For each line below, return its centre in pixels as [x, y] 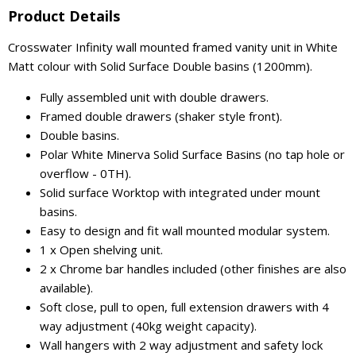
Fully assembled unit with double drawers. [154, 97]
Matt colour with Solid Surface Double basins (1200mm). [160, 66]
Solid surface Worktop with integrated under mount [180, 192]
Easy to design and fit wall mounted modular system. [185, 230]
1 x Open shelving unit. [101, 250]
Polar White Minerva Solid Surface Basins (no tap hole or [192, 154]
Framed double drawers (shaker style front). [161, 116]
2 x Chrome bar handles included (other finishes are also [193, 269]
